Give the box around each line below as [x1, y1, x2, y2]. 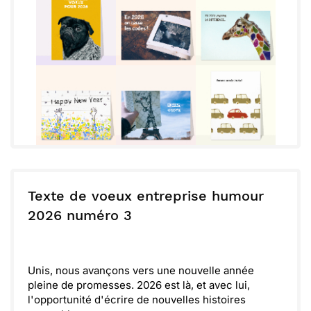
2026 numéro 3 [28, 207, 132, 224]
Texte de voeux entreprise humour [28, 187, 264, 204]
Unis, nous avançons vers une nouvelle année [28, 264, 254, 277]
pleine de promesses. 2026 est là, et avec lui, [28, 278, 250, 292]
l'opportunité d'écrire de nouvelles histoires [28, 293, 246, 306]
